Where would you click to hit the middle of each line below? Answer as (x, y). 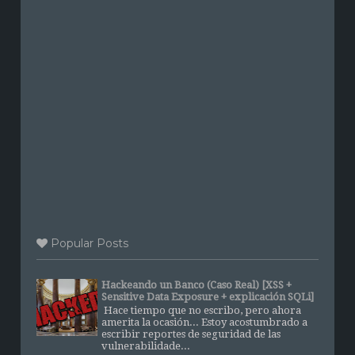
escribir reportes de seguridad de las (191, 334)
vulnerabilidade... (146, 346)
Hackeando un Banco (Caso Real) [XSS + (197, 284)
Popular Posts (88, 243)
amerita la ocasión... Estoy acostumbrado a (205, 323)
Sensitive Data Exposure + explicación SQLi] (208, 296)
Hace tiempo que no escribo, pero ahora (202, 311)
